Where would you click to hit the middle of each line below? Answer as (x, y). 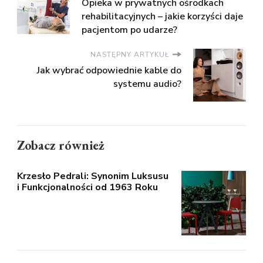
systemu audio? (147, 84)
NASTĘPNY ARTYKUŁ (130, 54)
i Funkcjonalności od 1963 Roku (87, 187)
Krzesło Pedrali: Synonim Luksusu (93, 176)
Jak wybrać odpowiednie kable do (109, 70)
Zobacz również (61, 145)
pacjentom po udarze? (129, 30)
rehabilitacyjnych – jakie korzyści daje (162, 16)
